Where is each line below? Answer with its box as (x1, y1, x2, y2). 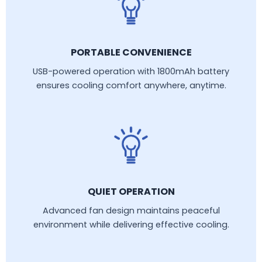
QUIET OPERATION (87, 185, 175, 199)
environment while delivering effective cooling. (33, 219, 229, 231)
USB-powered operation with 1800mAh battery (33, 65, 229, 78)
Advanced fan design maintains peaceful (42, 205, 220, 217)
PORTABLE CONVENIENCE (70, 46, 192, 60)
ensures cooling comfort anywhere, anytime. (36, 80, 226, 92)
